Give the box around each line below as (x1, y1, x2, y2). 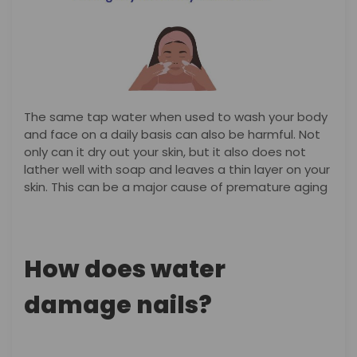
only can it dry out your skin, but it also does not (24, 143, 306, 161)
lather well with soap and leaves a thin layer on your (24, 161, 330, 178)
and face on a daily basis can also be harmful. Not (24, 126, 320, 143)
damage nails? (24, 288, 212, 322)
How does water (24, 252, 226, 286)
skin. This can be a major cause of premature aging (24, 178, 331, 196)
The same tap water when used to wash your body (24, 108, 328, 126)
